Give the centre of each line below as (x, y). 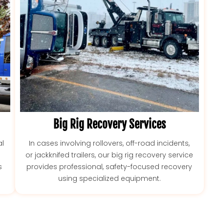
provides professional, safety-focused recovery (109, 167)
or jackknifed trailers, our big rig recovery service (109, 155)
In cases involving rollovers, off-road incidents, (109, 143)
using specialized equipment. (109, 179)
